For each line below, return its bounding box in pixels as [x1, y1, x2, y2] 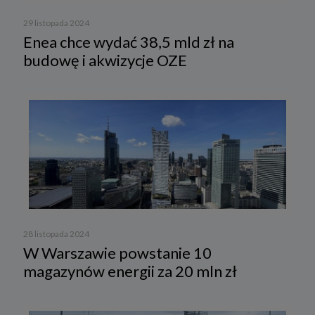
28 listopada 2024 [23, 228, 89, 239]
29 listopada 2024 [23, 18, 89, 29]
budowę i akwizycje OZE [23, 51, 187, 70]
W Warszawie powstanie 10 [23, 243, 212, 262]
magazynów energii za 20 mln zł [23, 261, 237, 281]
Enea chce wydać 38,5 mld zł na [23, 32, 234, 52]
